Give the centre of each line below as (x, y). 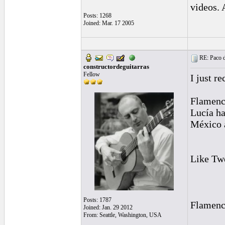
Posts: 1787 (97, 200)
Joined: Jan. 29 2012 (108, 207)
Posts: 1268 (97, 16)
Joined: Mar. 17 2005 (108, 23)
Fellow (91, 74)
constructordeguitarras (116, 67)
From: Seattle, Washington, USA (122, 215)
